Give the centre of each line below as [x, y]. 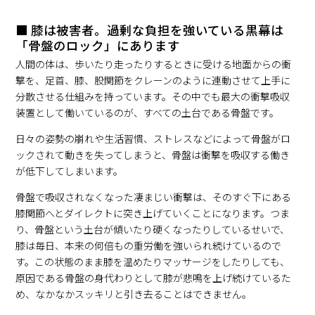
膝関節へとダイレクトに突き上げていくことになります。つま [153, 213]
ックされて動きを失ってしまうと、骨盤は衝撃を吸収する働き [153, 155]
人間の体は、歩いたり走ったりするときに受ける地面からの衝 [154, 64]
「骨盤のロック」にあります [98, 46]
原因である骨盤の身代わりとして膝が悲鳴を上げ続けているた [154, 278]
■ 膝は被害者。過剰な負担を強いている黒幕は [150, 30]
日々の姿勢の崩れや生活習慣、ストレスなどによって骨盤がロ [153, 139]
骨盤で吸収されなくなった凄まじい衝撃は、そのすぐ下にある [154, 197]
